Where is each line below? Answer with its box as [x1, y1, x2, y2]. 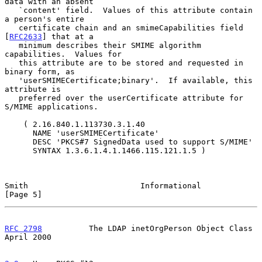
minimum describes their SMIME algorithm [5, 40, 19, 50]
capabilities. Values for [5, 49, 122, 58]
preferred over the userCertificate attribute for [5, 93, 19, 102]
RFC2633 [9, 32, 42, 41]
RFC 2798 [5, 223, 42, 233]
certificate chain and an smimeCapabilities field [5, 23, 19, 32]
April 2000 [5, 232, 51, 242]
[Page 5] [5, 189, 42, 199]
